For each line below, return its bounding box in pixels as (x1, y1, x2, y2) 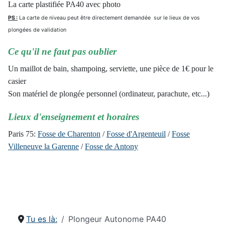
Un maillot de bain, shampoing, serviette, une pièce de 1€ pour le (8, 64, 213, 73)
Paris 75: (8, 129, 36, 138)
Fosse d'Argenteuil (106, 129, 166, 138)
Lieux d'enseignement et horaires (8, 111, 139, 122)
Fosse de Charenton (38, 129, 100, 138)
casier (8, 76, 26, 85)
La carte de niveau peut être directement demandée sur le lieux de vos (18, 14, 200, 21)
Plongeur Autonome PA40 (68, 213, 166, 224)
